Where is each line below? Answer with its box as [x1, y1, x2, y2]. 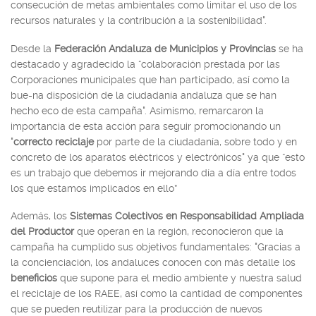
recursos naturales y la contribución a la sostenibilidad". [11, 15, 267, 26]
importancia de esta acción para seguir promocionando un [11, 120, 281, 132]
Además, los [11, 210, 70, 221]
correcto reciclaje [13, 135, 94, 147]
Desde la [11, 42, 54, 54]
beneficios [11, 272, 57, 284]
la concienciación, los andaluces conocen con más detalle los [11, 257, 296, 268]
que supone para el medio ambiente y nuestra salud [57, 272, 302, 284]
